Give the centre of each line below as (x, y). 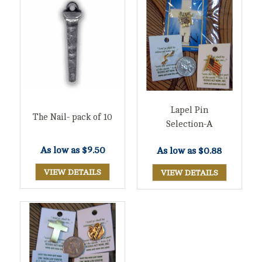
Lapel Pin (189, 111)
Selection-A (189, 125)
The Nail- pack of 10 (73, 117)
